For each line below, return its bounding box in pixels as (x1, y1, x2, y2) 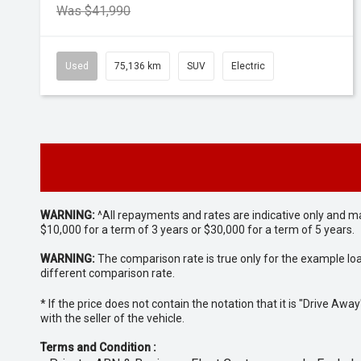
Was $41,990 (56, 3, 131, 19)
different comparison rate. (40, 267, 175, 280)
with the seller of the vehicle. (40, 312, 185, 325)
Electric (231, 60, 265, 72)
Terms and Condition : (40, 341, 156, 354)
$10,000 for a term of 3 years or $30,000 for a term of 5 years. (40, 223, 355, 236)
